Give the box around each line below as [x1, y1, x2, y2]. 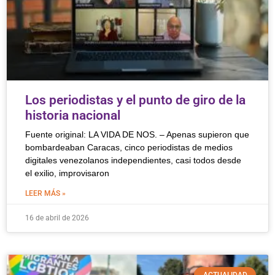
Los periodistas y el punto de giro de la [25, 93, 246, 107]
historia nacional [25, 108, 120, 123]
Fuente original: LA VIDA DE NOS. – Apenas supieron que [25, 130, 249, 139]
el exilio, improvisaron [25, 168, 109, 178]
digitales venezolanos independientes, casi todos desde [25, 155, 241, 165]
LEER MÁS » [25, 189, 66, 198]
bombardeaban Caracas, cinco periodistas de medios [25, 142, 233, 152]
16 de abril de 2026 [25, 214, 89, 222]
